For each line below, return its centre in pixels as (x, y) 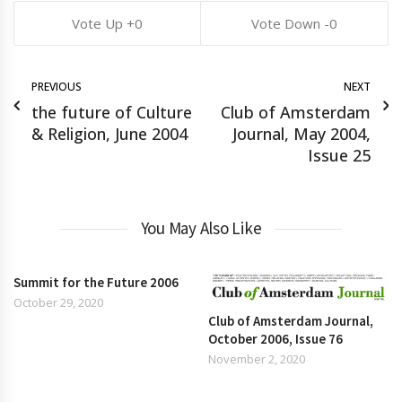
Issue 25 (339, 156)
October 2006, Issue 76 (276, 339)
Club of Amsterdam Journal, (291, 321)
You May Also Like (201, 228)
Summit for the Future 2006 (96, 283)
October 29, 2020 (58, 303)
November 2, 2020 (257, 359)
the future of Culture (112, 113)
